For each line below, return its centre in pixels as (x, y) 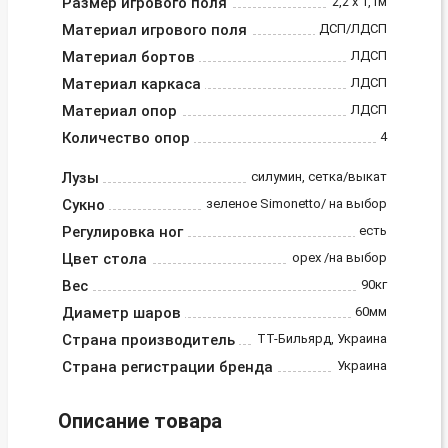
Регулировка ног (122, 231)
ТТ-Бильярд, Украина (321, 338)
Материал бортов (128, 56)
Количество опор (125, 137)
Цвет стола (104, 258)
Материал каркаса (131, 83)
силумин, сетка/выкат (318, 176)
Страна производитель (148, 339)
